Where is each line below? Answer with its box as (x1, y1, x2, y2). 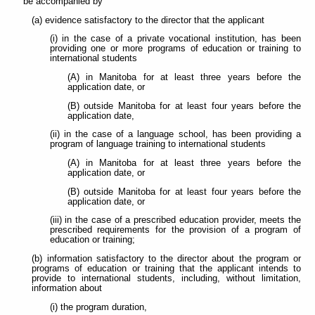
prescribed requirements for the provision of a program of (49, 225, 301, 236)
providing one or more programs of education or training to (49, 44, 301, 54)
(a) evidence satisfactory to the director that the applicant (32, 15, 265, 25)
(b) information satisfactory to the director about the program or (32, 253, 301, 264)
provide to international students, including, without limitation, (32, 273, 301, 283)
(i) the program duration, (49, 302, 147, 312)
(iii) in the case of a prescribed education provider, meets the (49, 215, 301, 226)
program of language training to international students (49, 139, 266, 150)
